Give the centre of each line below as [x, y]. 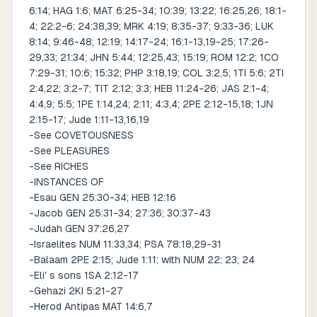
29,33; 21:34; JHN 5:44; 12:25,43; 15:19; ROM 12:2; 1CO [154, 57]
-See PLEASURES [69, 151]
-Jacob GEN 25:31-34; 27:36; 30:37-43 [120, 213]
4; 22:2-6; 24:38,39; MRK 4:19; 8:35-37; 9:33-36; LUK [151, 26]
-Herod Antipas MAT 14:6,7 [91, 306]
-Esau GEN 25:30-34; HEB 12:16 [103, 197]
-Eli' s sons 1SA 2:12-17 [84, 275]
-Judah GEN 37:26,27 [79, 229]
